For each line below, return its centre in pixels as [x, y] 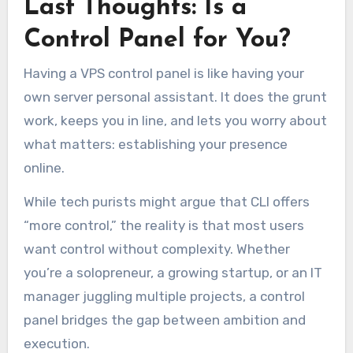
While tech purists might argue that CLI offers [166, 201]
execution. [56, 343]
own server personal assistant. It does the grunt [175, 97]
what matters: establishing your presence [155, 145]
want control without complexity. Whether [156, 249]
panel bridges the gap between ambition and [164, 320]
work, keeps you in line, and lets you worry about [175, 121]
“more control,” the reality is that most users [163, 225]
